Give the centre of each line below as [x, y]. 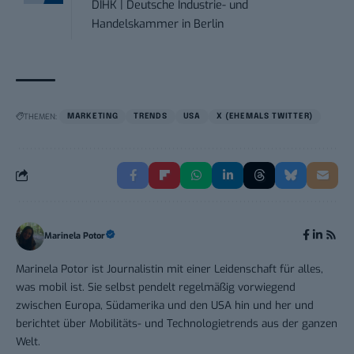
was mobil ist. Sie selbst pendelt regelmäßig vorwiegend [156, 286]
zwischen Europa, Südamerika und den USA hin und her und [165, 305]
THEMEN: [40, 116]
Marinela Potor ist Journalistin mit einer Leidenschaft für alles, [169, 268]
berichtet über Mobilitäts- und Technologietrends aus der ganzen [177, 323]
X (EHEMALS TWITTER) [264, 116]
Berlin [209, 24]
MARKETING [93, 116]
